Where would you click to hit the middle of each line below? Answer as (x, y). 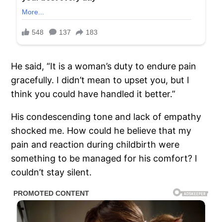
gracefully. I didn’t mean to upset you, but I (100, 80)
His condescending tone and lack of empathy (106, 117)
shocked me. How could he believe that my (101, 131)
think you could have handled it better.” (93, 94)
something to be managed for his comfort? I (104, 159)
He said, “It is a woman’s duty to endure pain (104, 66)
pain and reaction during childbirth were (95, 145)
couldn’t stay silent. (52, 172)
